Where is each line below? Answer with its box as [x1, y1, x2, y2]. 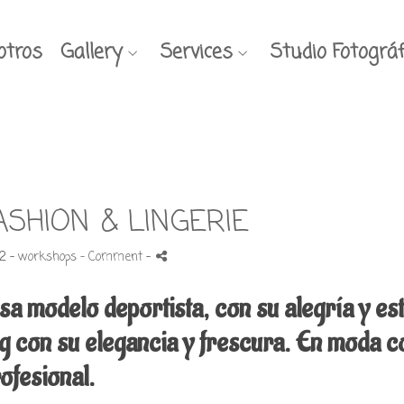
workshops [17, 248, 77, 267]
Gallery [60, 36, 123, 68]
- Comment [79, 248, 146, 267]
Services [161, 36, 233, 68]
